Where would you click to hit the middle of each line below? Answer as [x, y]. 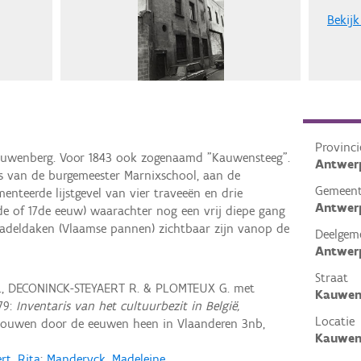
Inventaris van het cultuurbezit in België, [128, 305]
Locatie [334, 321]
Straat [331, 278]
